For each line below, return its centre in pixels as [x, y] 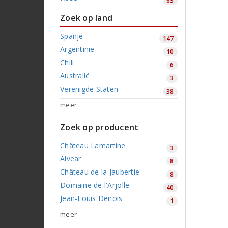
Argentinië [77, 49]
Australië [75, 75]
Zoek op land [87, 18]
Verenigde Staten [89, 89]
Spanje [72, 36]
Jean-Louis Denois [91, 198]
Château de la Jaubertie [100, 172]
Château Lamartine [93, 145]
